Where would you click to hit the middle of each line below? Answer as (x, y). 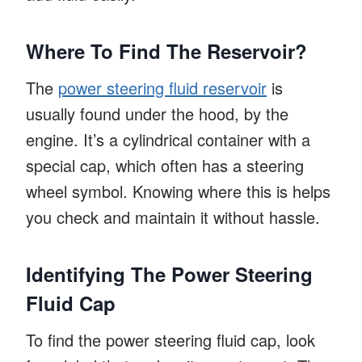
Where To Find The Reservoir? (166, 51)
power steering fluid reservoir (162, 87)
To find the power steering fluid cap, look (170, 339)
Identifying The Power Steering (169, 274)
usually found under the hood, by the (157, 113)
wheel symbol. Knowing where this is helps (178, 191)
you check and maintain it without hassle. (173, 217)
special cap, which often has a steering (165, 165)
